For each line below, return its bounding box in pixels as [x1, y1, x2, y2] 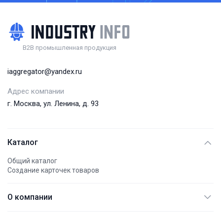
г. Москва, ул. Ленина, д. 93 [7, 99, 99, 108]
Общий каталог [7, 157, 57, 165]
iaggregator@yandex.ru [7, 67, 82, 76]
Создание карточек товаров [7, 166, 99, 174]
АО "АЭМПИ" [7, 212, 48, 220]
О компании [7, 192, 52, 202]
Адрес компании [7, 87, 64, 96]
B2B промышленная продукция [22, 44, 116, 51]
